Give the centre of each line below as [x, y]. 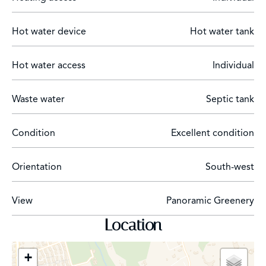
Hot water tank [222, 31]
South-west [230, 167]
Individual [233, 65]
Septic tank [230, 99]
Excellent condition [213, 133]
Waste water [38, 99]
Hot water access [49, 65]
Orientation [37, 167]
